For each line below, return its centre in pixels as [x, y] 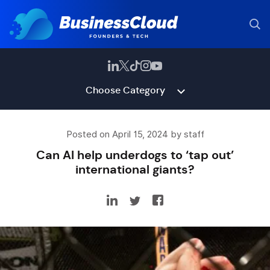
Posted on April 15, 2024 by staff [135, 134]
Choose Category [125, 90]
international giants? [135, 169]
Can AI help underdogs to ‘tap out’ [135, 155]
